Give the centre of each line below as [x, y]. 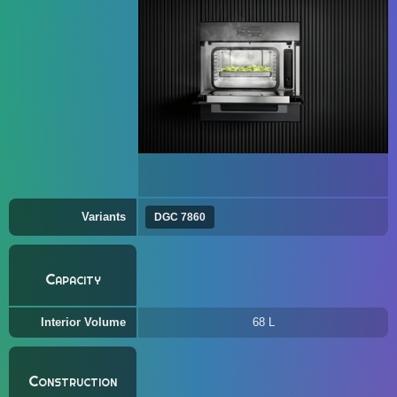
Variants [104, 217]
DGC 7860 [180, 217]
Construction [73, 381]
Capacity [73, 279]
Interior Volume [83, 322]
